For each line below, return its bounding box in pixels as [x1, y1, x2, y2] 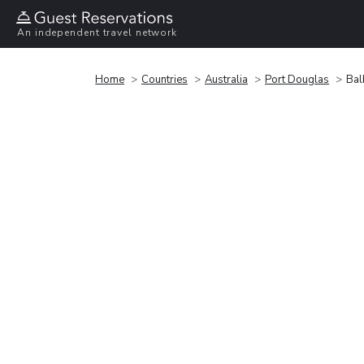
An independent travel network [17, 26, 178, 40]
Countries [141, 71, 188, 87]
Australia [205, 71, 248, 87]
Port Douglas [265, 71, 329, 87]
